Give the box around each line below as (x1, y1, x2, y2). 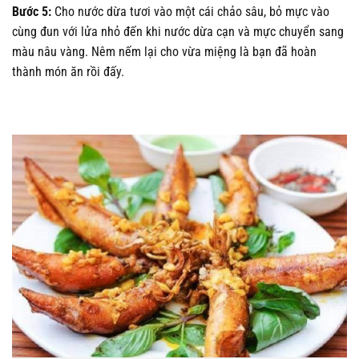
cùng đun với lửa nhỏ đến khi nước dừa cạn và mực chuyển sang (12, 23, 344, 39)
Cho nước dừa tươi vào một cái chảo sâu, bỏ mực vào (54, 3, 329, 19)
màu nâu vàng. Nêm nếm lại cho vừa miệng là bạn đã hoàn (12, 43, 317, 59)
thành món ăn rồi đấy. (12, 63, 124, 79)
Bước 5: (12, 3, 54, 19)
